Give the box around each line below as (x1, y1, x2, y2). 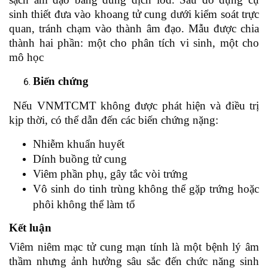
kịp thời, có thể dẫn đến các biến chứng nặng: (9, 114, 218, 127)
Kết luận (9, 221, 51, 234)
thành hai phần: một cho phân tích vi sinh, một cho (9, 36, 259, 50)
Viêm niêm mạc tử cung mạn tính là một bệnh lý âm (9, 240, 259, 254)
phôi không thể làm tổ (33, 198, 135, 210)
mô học (9, 51, 44, 64)
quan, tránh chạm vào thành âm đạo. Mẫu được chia (9, 22, 259, 35)
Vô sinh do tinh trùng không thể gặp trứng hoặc (33, 182, 259, 196)
